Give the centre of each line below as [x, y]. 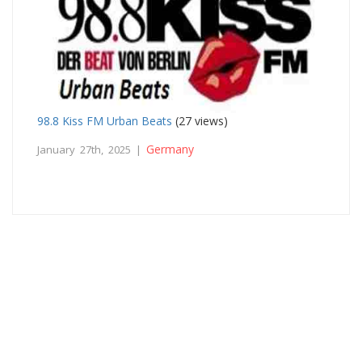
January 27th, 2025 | [92, 149]
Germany [170, 149]
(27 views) [200, 120]
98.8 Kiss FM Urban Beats [105, 120]
